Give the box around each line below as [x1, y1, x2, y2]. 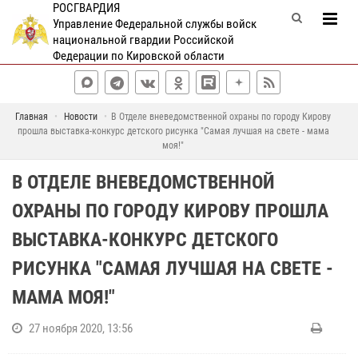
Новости [64, 111, 97, 122]
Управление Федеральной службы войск [53, 17, 257, 31]
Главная [15, 111, 48, 122]
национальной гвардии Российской [53, 33, 235, 47]
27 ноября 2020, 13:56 [29, 321, 133, 336]
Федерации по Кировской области [53, 49, 225, 63]
